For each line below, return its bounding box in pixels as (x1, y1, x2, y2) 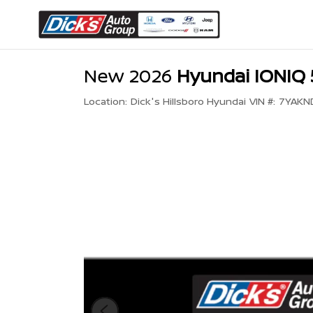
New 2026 (84, 63, 172, 88)
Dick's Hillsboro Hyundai (130, 94, 246, 108)
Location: (84, 94, 127, 108)
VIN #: (249, 94, 275, 108)
